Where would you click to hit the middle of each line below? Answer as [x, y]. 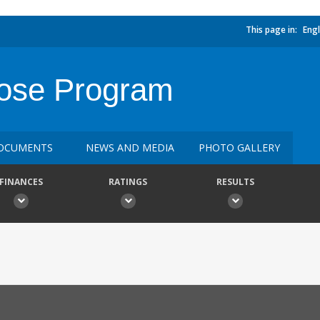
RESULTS [235, 182]
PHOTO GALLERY [239, 147]
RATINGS [128, 182]
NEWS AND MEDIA [130, 147]
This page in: [271, 30]
